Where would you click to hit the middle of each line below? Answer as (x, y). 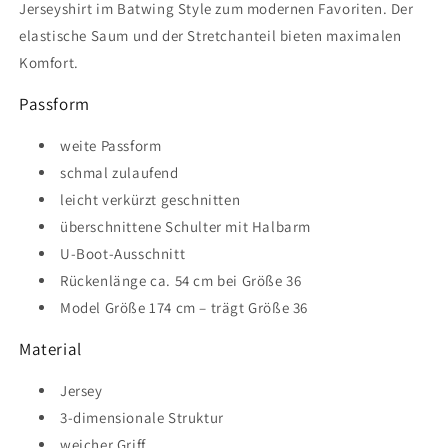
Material (50, 348)
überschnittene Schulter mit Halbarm (185, 226)
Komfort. (49, 62)
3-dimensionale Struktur (142, 417)
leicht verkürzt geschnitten (150, 199)
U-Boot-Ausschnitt (123, 253)
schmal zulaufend (119, 172)
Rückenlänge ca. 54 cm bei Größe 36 (181, 280)
